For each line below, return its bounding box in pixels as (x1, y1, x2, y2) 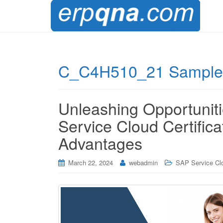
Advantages (58, 131, 142, 154)
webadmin (129, 158, 158, 167)
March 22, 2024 (68, 158, 113, 167)
